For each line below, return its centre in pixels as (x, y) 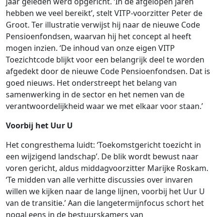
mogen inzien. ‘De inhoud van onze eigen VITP (90, 48)
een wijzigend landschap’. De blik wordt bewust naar (102, 157)
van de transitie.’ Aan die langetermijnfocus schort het (105, 203)
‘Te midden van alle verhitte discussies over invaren (99, 180)
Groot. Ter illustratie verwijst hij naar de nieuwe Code (103, 25)
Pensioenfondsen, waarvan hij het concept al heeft (99, 37)
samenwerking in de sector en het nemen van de (95, 95)
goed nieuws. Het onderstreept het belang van (91, 83)
